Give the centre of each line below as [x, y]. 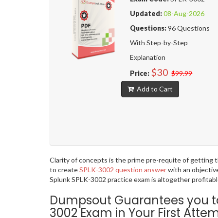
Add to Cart [153, 89]
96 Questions [188, 28]
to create [64, 170]
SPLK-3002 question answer [123, 170]
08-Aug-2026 [184, 14]
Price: [140, 73]
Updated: [146, 14]
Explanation [148, 57]
